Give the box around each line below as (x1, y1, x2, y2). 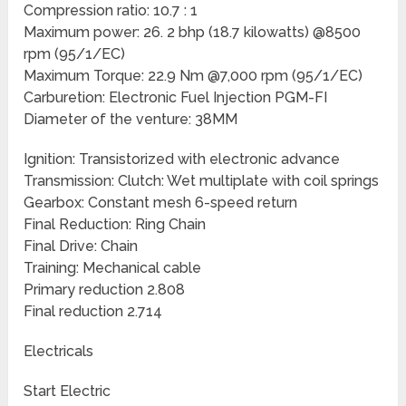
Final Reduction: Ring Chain (24, 216, 207, 234)
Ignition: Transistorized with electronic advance (24, 150, 341, 169)
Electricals (24, 343, 94, 361)
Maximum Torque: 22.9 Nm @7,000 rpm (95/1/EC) (24, 67, 363, 85)
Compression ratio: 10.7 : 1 (24, 2, 198, 20)
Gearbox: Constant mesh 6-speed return (24, 194, 298, 212)
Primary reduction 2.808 (24, 281, 186, 299)
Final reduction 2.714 (24, 303, 163, 321)
